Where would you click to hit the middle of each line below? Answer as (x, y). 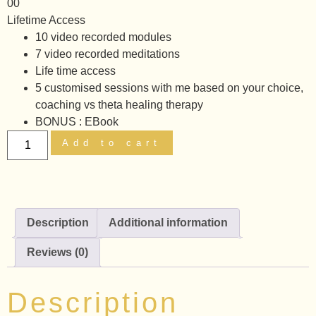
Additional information (168, 223)
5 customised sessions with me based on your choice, (169, 88)
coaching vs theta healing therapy (119, 105)
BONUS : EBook (77, 122)
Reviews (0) (57, 252)
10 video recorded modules (103, 37)
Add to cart (112, 143)
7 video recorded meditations (108, 54)
